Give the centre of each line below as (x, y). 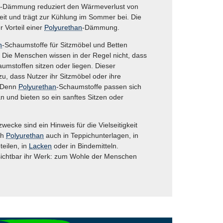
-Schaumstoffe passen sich (99, 87)
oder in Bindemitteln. (85, 146)
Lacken (40, 146)
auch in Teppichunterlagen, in (91, 136)
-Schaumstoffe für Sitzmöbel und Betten (65, 45)
